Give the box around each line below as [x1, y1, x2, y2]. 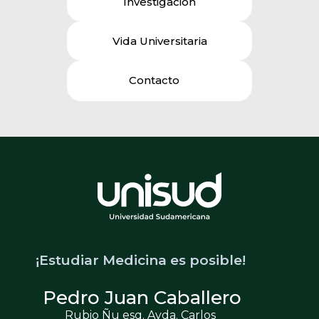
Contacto [129, 73, 179, 88]
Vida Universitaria [112, 34, 207, 48]
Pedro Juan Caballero [43, 286, 241, 310]
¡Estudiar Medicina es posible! [36, 252, 246, 269]
